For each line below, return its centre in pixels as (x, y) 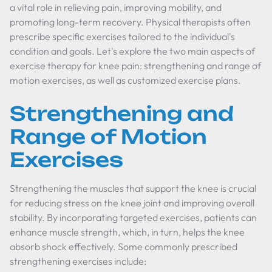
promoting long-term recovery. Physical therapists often (130, 22)
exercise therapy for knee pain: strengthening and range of (135, 66)
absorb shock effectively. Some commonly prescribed (124, 246)
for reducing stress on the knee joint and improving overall (132, 203)
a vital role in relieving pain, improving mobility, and (116, 7)
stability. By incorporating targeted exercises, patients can (133, 217)
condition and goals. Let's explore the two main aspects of (132, 51)
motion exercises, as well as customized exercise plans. (125, 80)
